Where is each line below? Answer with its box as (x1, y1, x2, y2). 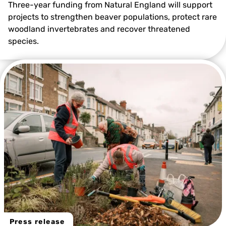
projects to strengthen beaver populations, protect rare (8, 12, 217, 22)
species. (8, 36, 39, 46)
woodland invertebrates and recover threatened (8, 24, 190, 34)
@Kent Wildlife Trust (143, 77, 214, 87)
